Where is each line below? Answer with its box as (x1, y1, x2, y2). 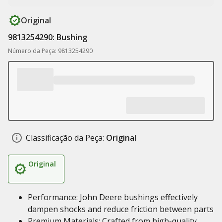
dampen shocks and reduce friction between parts (28, 204, 214, 215)
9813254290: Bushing (8, 32, 87, 43)
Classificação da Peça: (26, 132, 104, 143)
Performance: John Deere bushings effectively (28, 192, 198, 203)
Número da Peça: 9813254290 (8, 47, 93, 55)
